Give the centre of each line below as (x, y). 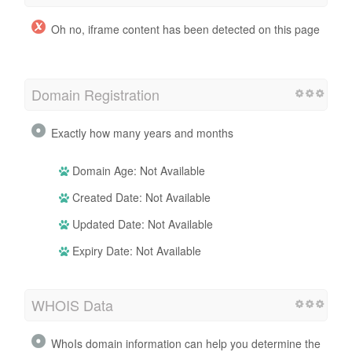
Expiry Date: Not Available (135, 250)
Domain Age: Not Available (137, 170)
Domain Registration (95, 94)
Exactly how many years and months (142, 132)
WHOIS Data (72, 304)
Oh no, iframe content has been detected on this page (185, 29)
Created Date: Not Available (140, 197)
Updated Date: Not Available (141, 224)
